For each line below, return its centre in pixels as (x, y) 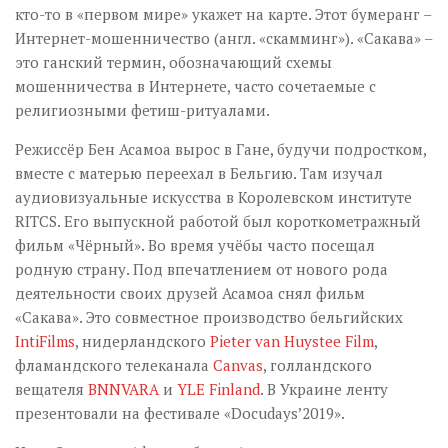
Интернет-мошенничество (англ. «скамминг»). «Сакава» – (223, 38)
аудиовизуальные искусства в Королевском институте (213, 197)
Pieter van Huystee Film (290, 341)
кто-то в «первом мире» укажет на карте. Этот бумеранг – (223, 14)
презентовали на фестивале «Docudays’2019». (180, 413)
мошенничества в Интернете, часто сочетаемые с (195, 86)
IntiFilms (45, 341)
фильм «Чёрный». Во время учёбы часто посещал (195, 245)
